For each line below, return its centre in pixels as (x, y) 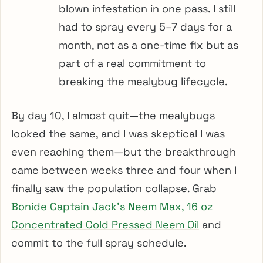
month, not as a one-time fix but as (149, 45)
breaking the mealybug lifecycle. (143, 81)
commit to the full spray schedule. (99, 242)
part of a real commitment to (132, 63)
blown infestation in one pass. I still (147, 8)
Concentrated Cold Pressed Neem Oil (105, 224)
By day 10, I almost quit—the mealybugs (113, 115)
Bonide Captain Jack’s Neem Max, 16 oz (112, 206)
